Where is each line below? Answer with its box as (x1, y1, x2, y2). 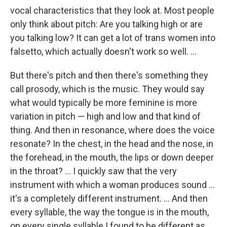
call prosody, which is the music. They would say (10, 83, 205, 94)
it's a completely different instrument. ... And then (10, 193, 208, 204)
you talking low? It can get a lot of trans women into (10, 32, 215, 43)
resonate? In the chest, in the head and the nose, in (10, 138, 213, 149)
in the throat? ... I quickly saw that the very (10, 165, 177, 176)
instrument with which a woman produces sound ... (10, 179, 215, 190)
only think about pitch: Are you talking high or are (10, 18, 203, 29)
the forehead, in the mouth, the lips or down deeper (10, 152, 214, 163)
